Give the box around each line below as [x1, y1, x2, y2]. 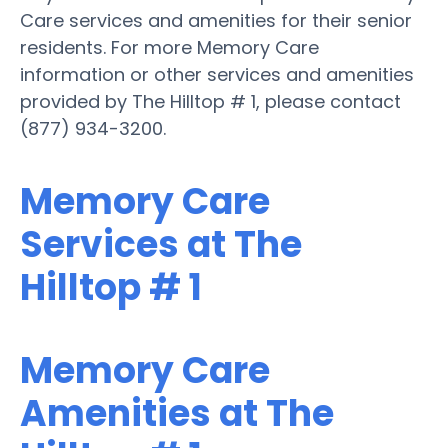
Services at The [20, 218, 302, 270]
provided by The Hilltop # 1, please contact [20, 88, 401, 114]
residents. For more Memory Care [20, 34, 319, 60]
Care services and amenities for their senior [20, 7, 412, 33]
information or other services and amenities [20, 61, 414, 87]
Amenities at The [20, 387, 334, 439]
